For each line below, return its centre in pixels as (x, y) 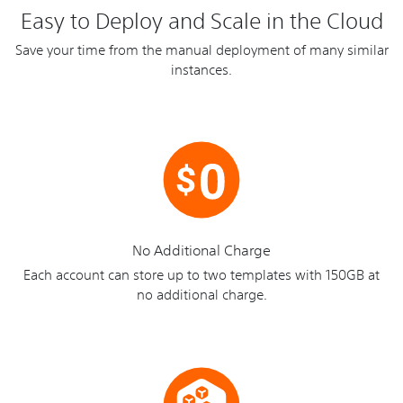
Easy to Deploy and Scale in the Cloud (201, 20)
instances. (201, 68)
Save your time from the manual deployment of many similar (201, 49)
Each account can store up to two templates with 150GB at (201, 274)
